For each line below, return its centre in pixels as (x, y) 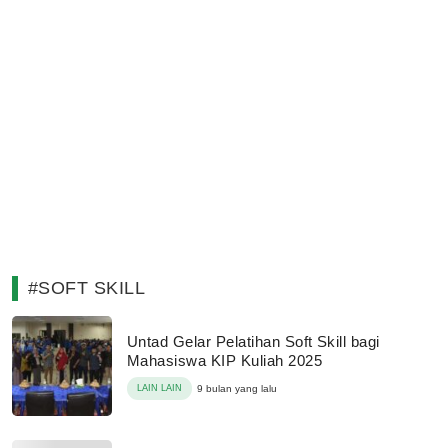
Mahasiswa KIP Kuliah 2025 (224, 360)
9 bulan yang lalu (237, 388)
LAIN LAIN (159, 388)
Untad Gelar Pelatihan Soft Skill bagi (253, 341)
